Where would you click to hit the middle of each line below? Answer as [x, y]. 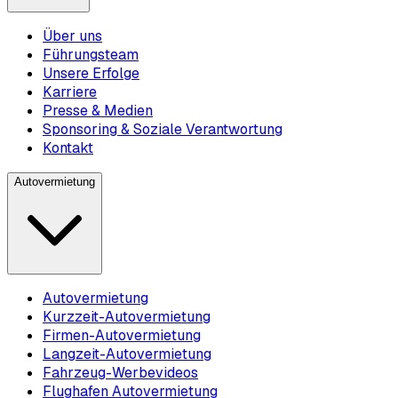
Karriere [70, 92]
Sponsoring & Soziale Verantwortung [163, 130]
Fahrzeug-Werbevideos [120, 373]
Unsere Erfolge [91, 74]
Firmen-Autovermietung [122, 336]
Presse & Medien [98, 111]
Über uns [72, 36]
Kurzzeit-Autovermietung [127, 317]
